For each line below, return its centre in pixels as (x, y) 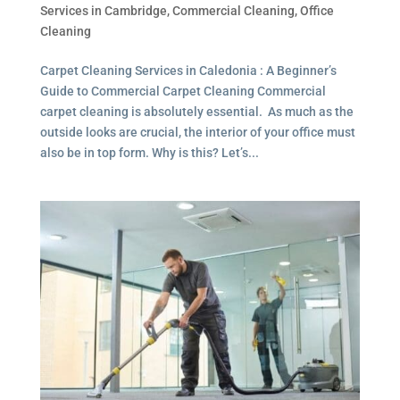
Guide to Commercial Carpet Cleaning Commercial (183, 92)
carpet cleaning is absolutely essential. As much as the (196, 112)
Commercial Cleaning (233, 11)
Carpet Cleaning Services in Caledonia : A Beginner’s (188, 71)
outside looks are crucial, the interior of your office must (197, 133)
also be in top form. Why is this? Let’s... (149, 153)
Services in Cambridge (103, 11)
